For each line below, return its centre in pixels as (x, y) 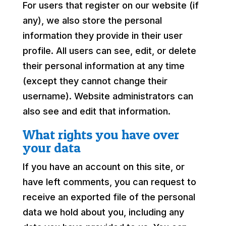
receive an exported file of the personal (109, 197)
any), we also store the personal (92, 20)
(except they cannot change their (95, 81)
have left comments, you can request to (109, 182)
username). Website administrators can (108, 96)
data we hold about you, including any (103, 212)
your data (51, 147)
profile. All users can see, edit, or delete (109, 50)
